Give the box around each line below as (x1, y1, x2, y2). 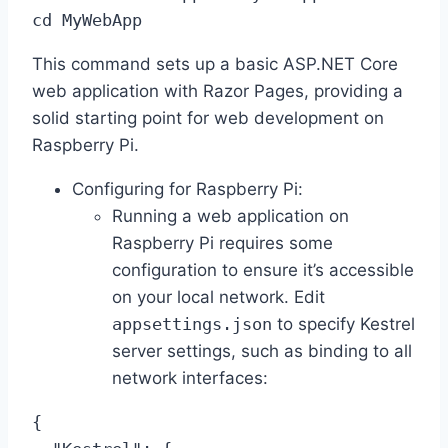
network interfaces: (112, 368, 268, 389)
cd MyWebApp (32, 10, 142, 31)
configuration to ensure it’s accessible (112, 260, 414, 281)
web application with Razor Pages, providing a (32, 81, 403, 102)
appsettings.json (112, 314, 272, 335)
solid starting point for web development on (32, 108, 384, 129)
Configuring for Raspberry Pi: (72, 179, 303, 200)
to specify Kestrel (272, 314, 415, 335)
